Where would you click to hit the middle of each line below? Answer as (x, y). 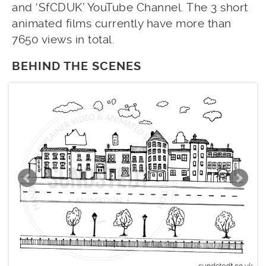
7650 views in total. (63, 39)
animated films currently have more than (122, 23)
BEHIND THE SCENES (77, 66)
